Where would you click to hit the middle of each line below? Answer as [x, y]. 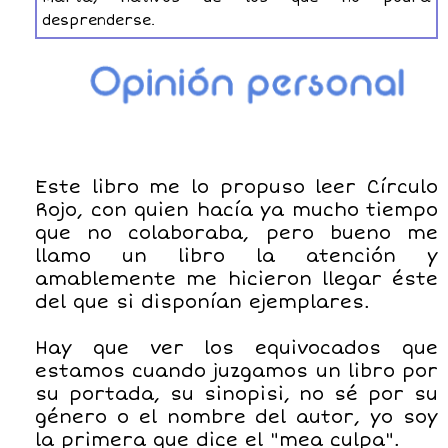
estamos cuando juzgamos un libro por [236, 370]
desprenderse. [100, 21]
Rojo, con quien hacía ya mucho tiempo [236, 209]
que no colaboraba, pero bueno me [236, 232]
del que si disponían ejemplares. [202, 301]
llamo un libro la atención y [236, 255]
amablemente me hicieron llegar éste [236, 278]
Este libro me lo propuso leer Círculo [236, 186]
